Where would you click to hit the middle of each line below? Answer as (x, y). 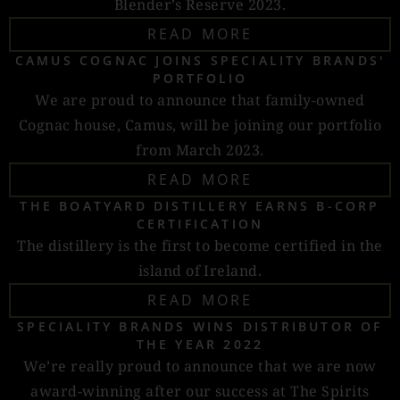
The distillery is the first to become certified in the (200, 246)
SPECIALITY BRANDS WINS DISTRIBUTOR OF (200, 326)
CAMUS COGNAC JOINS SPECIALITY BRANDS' (200, 60)
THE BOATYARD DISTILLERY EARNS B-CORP (200, 206)
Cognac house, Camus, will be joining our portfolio (200, 125)
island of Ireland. (200, 271)
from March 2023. (200, 150)
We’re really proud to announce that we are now (200, 366)
